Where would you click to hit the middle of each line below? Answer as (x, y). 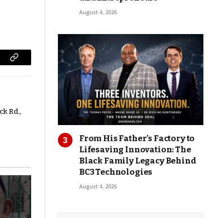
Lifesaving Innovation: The (135, 150)
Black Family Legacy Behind (138, 161)
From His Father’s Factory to (137, 139)
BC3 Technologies (116, 172)
